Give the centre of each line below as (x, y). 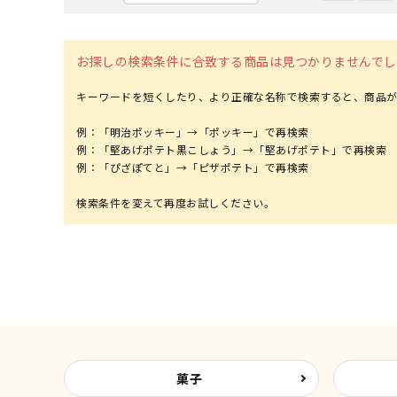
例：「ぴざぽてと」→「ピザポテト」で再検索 (193, 167)
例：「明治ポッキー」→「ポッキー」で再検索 (193, 131)
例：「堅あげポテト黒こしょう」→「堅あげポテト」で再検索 (231, 149)
